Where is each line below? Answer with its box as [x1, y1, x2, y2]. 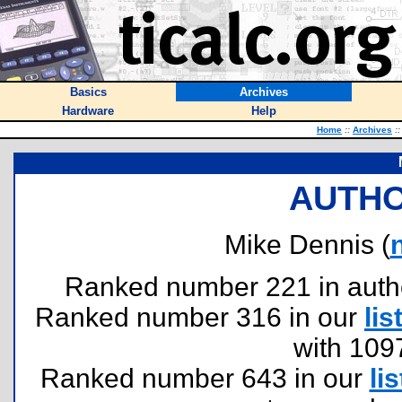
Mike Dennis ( [223, 230, 390, 259]
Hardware [62, 104, 114, 118]
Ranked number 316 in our [35, 302, 364, 332]
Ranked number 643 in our [39, 363, 370, 393]
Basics [69, 85, 107, 99]
